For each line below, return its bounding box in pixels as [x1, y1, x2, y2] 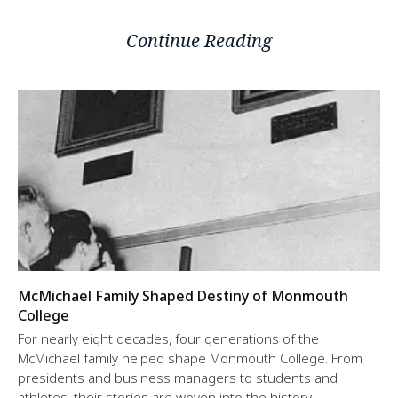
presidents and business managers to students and [18, 369, 338, 387]
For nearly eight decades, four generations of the [18, 330, 319, 348]
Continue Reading [126, 28, 272, 53]
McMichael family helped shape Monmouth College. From [18, 349, 362, 368]
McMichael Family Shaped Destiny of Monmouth [18, 286, 348, 306]
